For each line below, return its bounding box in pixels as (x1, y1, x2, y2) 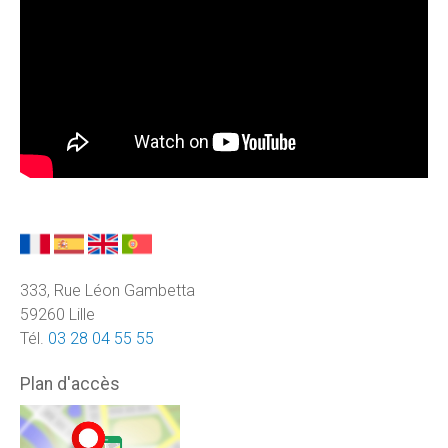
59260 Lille (20, 304, 95, 324)
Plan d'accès (20, 373, 120, 394)
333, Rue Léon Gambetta (20, 280, 195, 300)
